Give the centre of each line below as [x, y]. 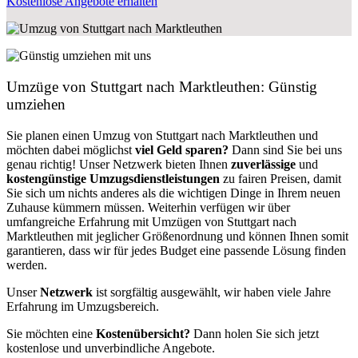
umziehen [36, 104]
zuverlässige [263, 164]
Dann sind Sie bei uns [285, 149]
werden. [27, 265]
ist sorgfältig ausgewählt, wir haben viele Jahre [212, 292]
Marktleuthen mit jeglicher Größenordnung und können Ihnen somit [177, 236]
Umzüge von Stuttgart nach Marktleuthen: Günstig [162, 86]
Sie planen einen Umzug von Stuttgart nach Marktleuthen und [162, 135]
